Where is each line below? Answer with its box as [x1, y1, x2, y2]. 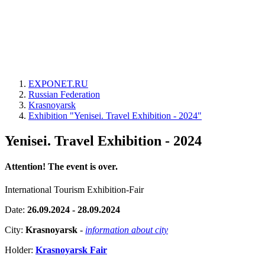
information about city [85, 225, 168, 235]
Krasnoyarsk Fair [35, 245, 107, 256]
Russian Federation [28, 89, 100, 99]
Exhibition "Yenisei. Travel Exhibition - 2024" [28, 111, 202, 121]
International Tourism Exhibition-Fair [5, 185, 144, 195]
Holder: [5, 245, 35, 256]
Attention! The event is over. [5, 161, 118, 172]
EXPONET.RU [28, 79, 88, 89]
